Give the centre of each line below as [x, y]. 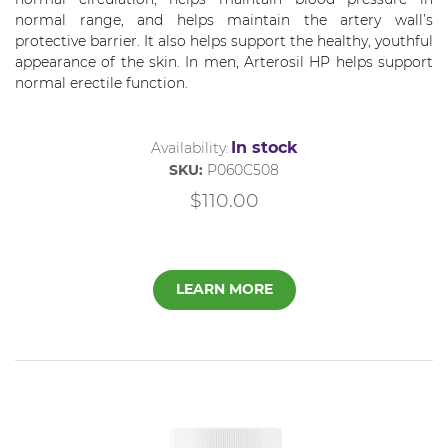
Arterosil [274, 61]
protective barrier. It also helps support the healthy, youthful [224, 40]
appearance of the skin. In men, [129, 61]
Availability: [189, 147]
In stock [264, 147]
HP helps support [368, 61]
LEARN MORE [224, 289]
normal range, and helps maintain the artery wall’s [224, 19]
